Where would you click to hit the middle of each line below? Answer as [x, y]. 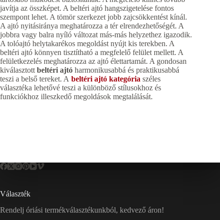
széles [151, 79]
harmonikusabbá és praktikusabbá [126, 70]
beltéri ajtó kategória [106, 79]
